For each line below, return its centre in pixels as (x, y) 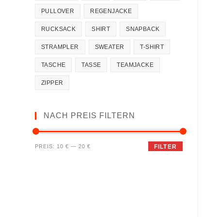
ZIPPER (52, 83)
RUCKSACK (59, 29)
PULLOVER (58, 11)
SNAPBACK (143, 29)
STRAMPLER (60, 47)
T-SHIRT (152, 47)
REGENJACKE (111, 11)
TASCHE (54, 65)
